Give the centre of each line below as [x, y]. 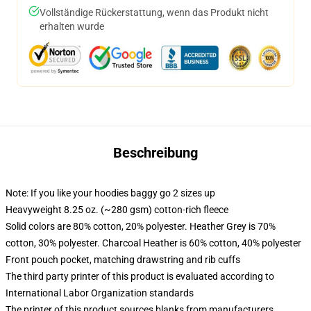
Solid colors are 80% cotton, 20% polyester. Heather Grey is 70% [141, 226]
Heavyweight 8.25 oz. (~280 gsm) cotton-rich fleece [117, 210]
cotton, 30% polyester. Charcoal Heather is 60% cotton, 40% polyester [153, 243]
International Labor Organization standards [100, 293]
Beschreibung [155, 153]
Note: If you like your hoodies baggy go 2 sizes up [110, 193]
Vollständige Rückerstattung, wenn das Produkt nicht [154, 12]
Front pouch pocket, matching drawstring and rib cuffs [123, 260]
